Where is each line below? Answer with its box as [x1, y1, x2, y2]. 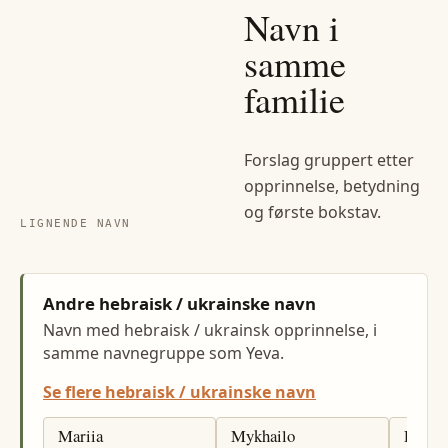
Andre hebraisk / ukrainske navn [43, 292, 316, 316]
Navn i [244, 3, 339, 52]
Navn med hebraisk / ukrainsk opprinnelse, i [43, 319, 377, 342]
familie [244, 75, 345, 124]
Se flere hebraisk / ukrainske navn [43, 381, 316, 404]
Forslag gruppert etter [244, 149, 414, 172]
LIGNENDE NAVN [20, 217, 131, 231]
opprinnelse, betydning [244, 175, 420, 198]
